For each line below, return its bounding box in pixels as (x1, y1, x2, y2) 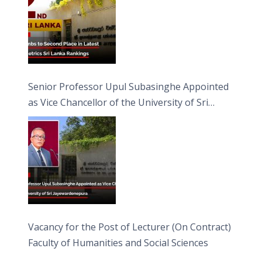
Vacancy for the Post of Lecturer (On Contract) (28, 220, 232, 233)
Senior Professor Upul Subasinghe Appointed (28, 80, 229, 93)
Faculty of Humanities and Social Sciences (28, 236, 209, 249)
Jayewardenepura (28, 111, 106, 125)
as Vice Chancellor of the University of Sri (28, 95, 209, 109)
